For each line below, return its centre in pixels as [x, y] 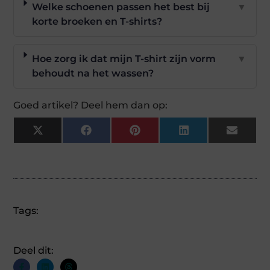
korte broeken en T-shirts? [97, 21]
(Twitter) [64, 144]
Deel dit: [34, 250]
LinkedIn [210, 134]
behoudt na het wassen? [93, 73]
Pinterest [163, 134]
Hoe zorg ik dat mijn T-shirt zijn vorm [124, 58]
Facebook [115, 134]
